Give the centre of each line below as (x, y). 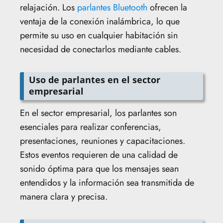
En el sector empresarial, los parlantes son (98, 113)
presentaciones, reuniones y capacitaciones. (103, 141)
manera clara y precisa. (64, 196)
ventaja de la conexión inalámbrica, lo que (100, 21)
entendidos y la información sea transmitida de (107, 182)
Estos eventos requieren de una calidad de (99, 155)
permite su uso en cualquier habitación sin (99, 35)
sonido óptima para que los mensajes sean (99, 168)
